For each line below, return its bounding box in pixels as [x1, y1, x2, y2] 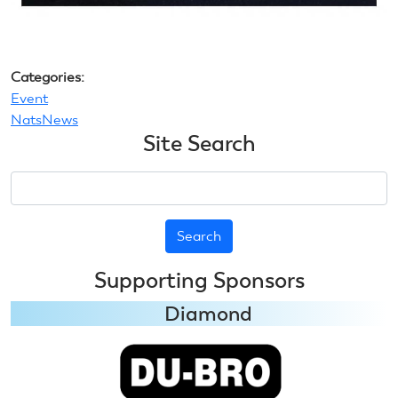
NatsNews [11, 111, 78, 129]
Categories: [11, 68, 88, 86]
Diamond [163, 301, 252, 327]
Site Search [142, 130, 256, 158]
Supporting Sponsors [93, 267, 305, 295]
